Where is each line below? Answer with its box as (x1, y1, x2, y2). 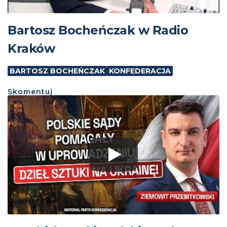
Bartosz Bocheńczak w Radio (8, 22, 188, 37)
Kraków (8, 41, 55, 56)
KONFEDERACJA (109, 66, 171, 75)
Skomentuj (8, 87, 53, 96)
